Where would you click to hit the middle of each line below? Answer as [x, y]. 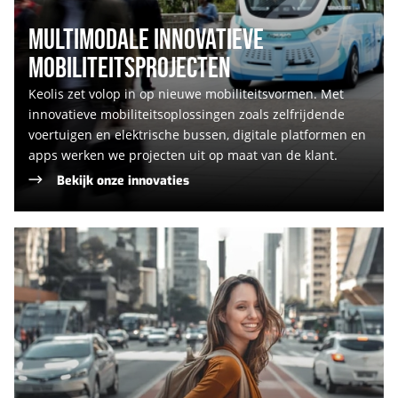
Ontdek [39, 239]
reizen [35, 302]
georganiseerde [67, 281]
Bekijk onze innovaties [123, 180]
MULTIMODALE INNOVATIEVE [146, 40]
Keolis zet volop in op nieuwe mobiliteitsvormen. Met [186, 93]
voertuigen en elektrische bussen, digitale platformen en [197, 134]
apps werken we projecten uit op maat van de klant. [183, 155]
